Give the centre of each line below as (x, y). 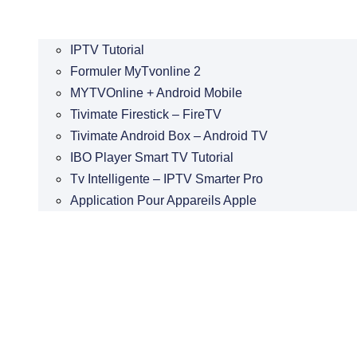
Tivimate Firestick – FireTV (146, 114)
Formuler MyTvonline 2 (135, 71)
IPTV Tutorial (107, 49)
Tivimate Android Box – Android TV (169, 135)
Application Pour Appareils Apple (163, 200)
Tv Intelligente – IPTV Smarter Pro (167, 178)
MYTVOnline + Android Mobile (156, 92)
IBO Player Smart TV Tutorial (152, 157)
